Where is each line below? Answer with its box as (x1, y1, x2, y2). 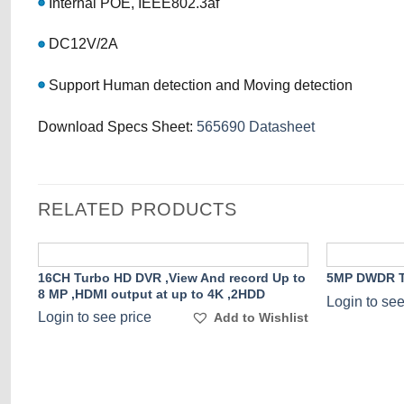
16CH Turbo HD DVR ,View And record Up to (37, 270, 306, 285)
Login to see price (37, 309, 151, 326)
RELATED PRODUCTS (38, 198, 237, 219)
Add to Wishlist (214, 310, 309, 326)
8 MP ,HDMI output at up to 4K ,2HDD (37, 286, 265, 301)
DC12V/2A (45, 36, 118, 52)
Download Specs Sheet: (38, 118, 197, 134)
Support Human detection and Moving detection (45, 78, 353, 94)
